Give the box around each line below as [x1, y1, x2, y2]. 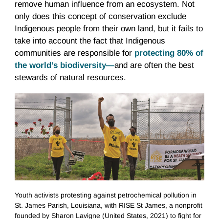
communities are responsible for [15, 48, 134, 58]
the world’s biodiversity [15, 61, 106, 70]
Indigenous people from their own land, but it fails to [15, 24, 203, 34]
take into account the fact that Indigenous [15, 36, 165, 46]
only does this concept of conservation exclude [15, 12, 186, 22]
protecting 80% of [134, 48, 203, 58]
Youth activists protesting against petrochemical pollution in [15, 191, 197, 199]
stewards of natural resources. [15, 73, 126, 83]
